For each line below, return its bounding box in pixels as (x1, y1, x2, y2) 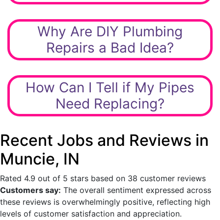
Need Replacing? (55, 95, 165, 112)
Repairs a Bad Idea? (46, 39, 174, 56)
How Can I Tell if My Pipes (26, 79, 194, 96)
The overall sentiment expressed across (61, 185, 211, 195)
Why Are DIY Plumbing (37, 23, 183, 40)
